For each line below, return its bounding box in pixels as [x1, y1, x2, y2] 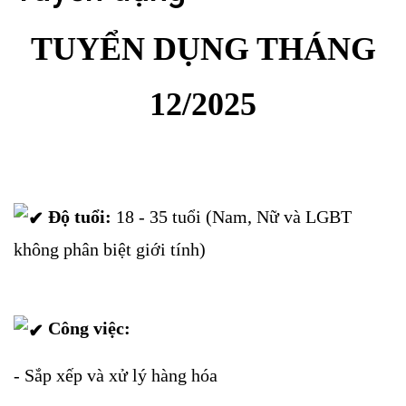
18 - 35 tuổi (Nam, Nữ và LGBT [116, 207, 352, 227]
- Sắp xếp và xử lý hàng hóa [14, 364, 217, 385]
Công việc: [43, 318, 130, 339]
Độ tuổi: [43, 207, 116, 227]
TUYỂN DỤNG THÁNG [30, 31, 376, 67]
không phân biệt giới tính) [14, 239, 206, 260]
